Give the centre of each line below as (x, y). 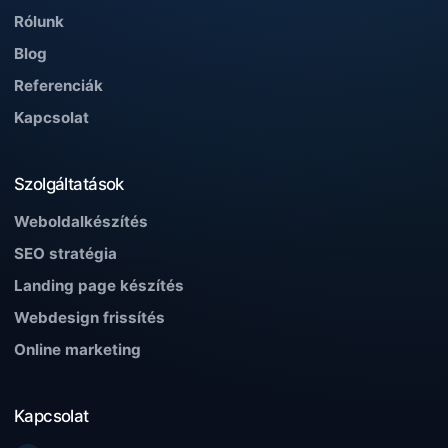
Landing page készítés (99, 286)
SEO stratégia (65, 254)
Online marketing (77, 350)
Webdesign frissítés (89, 318)
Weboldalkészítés (81, 222)
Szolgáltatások (69, 184)
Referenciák (58, 86)
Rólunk (39, 22)
